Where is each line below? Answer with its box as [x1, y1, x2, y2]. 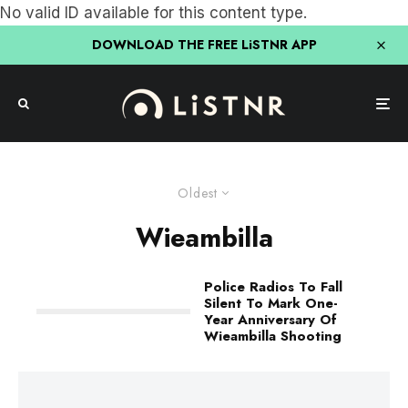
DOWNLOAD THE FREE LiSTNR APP [91, 36, 317, 54]
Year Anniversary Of [204, 310, 337, 330]
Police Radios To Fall [204, 277, 342, 297]
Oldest [177, 184, 218, 202]
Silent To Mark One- [204, 293, 338, 313]
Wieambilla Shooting [204, 326, 342, 346]
